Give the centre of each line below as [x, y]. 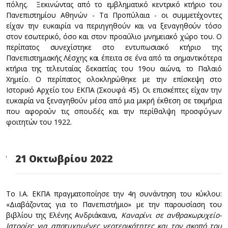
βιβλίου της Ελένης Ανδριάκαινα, [64, 215]
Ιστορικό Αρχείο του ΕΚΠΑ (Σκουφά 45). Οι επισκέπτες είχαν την [114, 90]
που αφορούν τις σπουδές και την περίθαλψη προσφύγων [114, 111]
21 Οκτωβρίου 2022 [64, 159]
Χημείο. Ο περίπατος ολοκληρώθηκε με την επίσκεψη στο [114, 79]
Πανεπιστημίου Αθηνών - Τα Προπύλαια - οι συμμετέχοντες [114, 15]
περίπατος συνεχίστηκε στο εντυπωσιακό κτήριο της [114, 47]
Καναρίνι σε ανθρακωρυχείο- [171, 215]
